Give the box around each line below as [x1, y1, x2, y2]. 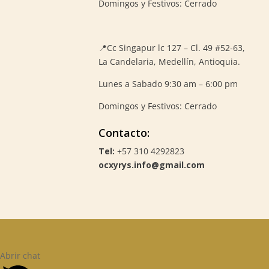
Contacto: [98, 125, 150, 141]
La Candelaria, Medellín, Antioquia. [98, 56, 240, 68]
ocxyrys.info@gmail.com [98, 159, 205, 171]
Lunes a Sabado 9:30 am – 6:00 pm [98, 78, 238, 90]
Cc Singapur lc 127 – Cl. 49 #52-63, [106, 42, 245, 54]
